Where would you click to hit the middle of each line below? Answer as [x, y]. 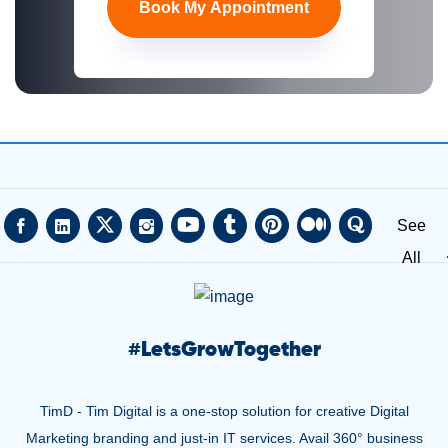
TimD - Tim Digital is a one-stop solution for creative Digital [224, 410]
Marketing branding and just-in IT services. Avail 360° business [224, 437]
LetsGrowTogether [230, 350]
